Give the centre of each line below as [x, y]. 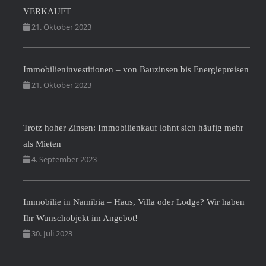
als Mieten [42, 143]
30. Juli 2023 [51, 233]
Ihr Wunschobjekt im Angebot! [80, 218]
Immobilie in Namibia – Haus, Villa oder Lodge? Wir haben [134, 202]
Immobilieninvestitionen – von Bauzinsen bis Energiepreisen [136, 69]
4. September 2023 [63, 159]
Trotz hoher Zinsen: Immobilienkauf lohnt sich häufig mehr [133, 127]
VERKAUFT [47, 11]
